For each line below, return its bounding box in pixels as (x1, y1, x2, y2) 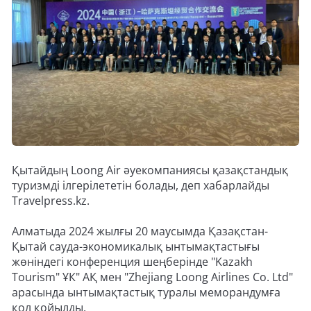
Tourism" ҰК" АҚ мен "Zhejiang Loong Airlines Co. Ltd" (12, 269, 293, 285)
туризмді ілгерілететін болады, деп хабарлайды (12, 177, 269, 193)
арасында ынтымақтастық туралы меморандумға (12, 284, 280, 300)
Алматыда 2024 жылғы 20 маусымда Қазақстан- (12, 223, 268, 239)
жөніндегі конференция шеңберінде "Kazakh (12, 253, 253, 269)
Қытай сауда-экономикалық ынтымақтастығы (12, 238, 260, 254)
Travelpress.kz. (12, 192, 90, 208)
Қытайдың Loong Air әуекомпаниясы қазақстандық (12, 162, 288, 178)
